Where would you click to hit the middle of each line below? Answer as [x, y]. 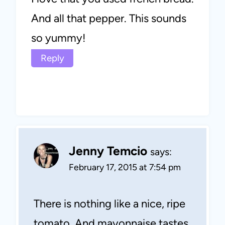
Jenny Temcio [108, 151]
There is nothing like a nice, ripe [109, 203]
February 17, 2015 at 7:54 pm [125, 167]
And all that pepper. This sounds [109, 19]
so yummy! [59, 38]
